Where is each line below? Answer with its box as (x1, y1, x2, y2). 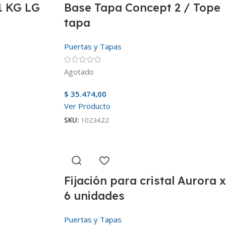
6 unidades (64, 188, 125, 203)
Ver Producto (64, 100, 110, 111)
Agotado (64, 66, 94, 77)
